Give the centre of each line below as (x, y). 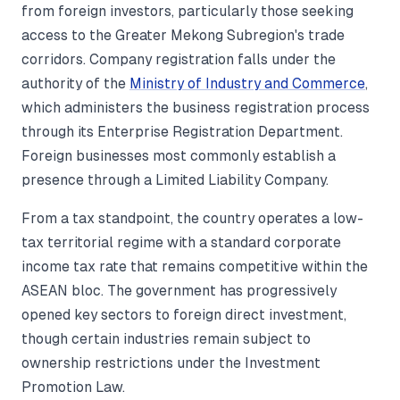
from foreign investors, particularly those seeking (187, 11)
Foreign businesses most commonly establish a (179, 156)
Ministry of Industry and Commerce (247, 83)
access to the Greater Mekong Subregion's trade (183, 35)
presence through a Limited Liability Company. (175, 180)
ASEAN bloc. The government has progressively (179, 291)
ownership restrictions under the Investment (171, 363)
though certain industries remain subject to (166, 339)
